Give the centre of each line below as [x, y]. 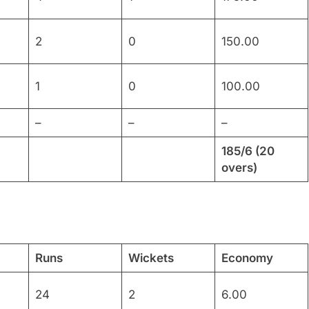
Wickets [151, 258]
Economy [247, 258]
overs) [239, 167]
